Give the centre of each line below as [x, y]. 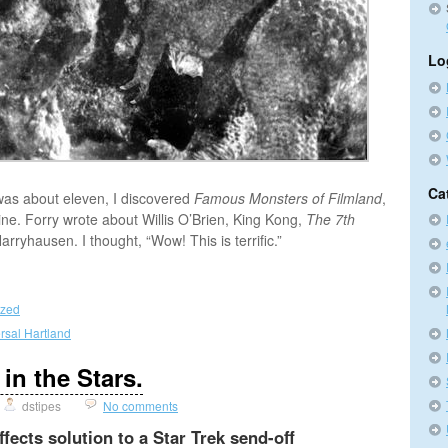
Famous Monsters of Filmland [288, 197]
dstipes [41, 405]
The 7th [330, 218]
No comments [140, 405]
